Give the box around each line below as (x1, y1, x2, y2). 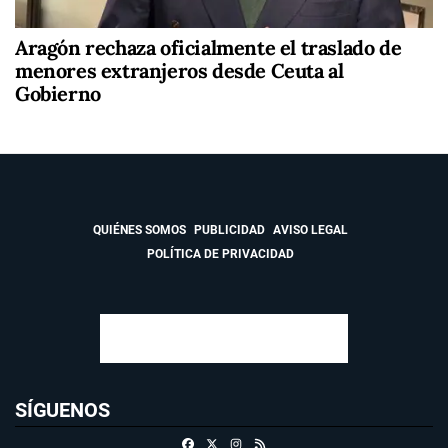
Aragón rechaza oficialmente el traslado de (15, 35, 402, 60)
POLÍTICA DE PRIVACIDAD (146, 247, 294, 261)
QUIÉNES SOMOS (92, 223, 186, 237)
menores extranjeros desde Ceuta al (15, 58, 344, 83)
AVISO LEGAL (272, 223, 348, 237)
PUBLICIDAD (193, 223, 265, 237)
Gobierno (15, 81, 101, 106)
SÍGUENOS (15, 397, 110, 422)
